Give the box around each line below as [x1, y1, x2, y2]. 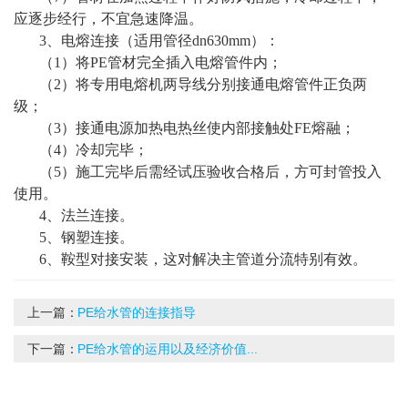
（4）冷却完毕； [39, 142, 148, 158]
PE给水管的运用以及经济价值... [77, 342, 258, 357]
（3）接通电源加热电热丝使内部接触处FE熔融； [39, 120, 355, 137]
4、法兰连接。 [39, 208, 134, 224]
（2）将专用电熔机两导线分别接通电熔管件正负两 [39, 76, 367, 93]
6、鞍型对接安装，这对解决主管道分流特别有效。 [39, 251, 367, 268]
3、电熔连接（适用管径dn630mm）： [39, 33, 280, 49]
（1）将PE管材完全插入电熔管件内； [39, 55, 282, 71]
